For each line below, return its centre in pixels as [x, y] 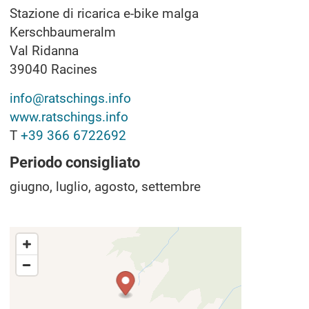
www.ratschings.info [69, 117]
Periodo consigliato [75, 162]
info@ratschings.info [70, 98]
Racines [74, 69]
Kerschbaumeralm [63, 32]
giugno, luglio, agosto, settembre [105, 186]
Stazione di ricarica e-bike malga [104, 13]
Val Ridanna [44, 50]
